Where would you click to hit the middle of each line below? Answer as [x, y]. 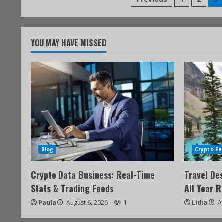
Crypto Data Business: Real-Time [93, 175]
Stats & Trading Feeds [72, 188]
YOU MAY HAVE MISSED [68, 43]
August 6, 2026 [87, 202]
